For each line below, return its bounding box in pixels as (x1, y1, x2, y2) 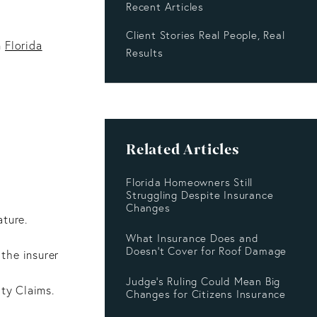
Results (126, 46, 163, 60)
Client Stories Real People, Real (126, 28, 285, 42)
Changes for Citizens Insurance (126, 287, 287, 301)
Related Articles (126, 139, 240, 160)
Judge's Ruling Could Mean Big (126, 275, 281, 289)
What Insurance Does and (126, 231, 259, 246)
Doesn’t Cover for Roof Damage (126, 244, 287, 258)
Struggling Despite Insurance (126, 188, 274, 202)
